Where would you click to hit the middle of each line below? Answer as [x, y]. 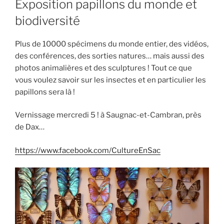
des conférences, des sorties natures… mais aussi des [110, 56]
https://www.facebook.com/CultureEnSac [88, 150]
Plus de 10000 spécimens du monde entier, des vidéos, [112, 44]
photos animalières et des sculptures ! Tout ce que [103, 68]
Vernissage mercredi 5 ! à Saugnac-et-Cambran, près [108, 115]
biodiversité [47, 20]
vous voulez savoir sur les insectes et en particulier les [110, 80]
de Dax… [30, 127]
